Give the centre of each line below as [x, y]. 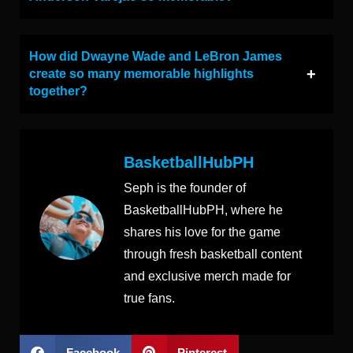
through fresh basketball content [213, 254]
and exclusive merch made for [207, 276]
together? [58, 91]
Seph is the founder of [185, 188]
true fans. [149, 298]
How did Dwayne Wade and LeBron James [156, 56]
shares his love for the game [202, 232]
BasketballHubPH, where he [203, 210]
